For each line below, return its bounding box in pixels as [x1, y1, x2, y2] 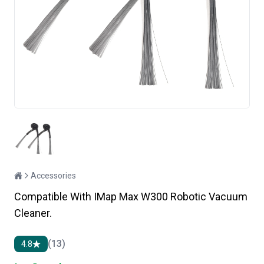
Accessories [31, 170, 76, 180]
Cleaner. [14, 206, 52, 219]
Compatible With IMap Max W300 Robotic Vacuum [14, 190, 247, 203]
